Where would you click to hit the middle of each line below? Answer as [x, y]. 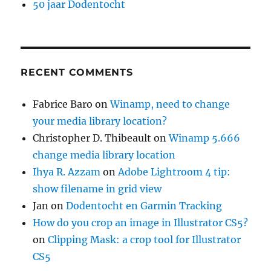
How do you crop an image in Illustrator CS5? [141, 222]
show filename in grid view [97, 188]
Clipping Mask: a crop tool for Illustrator [145, 239]
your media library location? [100, 121]
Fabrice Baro [63, 104]
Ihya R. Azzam [67, 171]
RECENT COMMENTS [77, 72]
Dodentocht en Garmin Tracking [144, 205]
